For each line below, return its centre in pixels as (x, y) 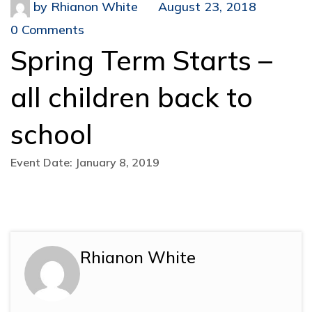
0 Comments (47, 30)
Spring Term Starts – (141, 61)
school (52, 134)
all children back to (132, 97)
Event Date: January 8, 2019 (85, 163)
